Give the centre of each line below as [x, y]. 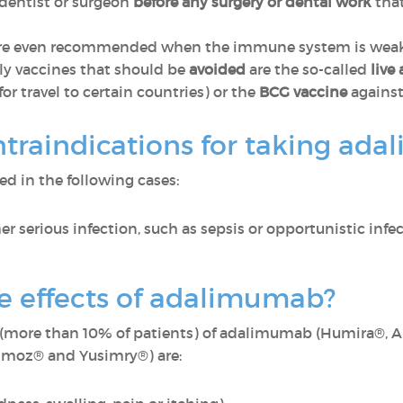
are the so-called [310, 69]
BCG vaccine [303, 92]
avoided [219, 69]
